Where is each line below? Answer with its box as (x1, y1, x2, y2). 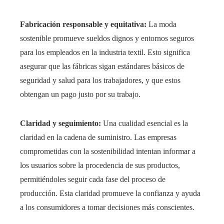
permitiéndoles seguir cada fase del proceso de (20, 174, 165, 183)
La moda (146, 19, 176, 28)
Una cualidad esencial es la (101, 118, 188, 127)
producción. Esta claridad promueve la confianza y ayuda (20, 188, 200, 197)
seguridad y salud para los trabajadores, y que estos (20, 75, 180, 84)
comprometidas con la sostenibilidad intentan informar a (20, 146, 195, 155)
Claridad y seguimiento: (20, 118, 101, 127)
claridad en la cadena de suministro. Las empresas (20, 132, 176, 141)
